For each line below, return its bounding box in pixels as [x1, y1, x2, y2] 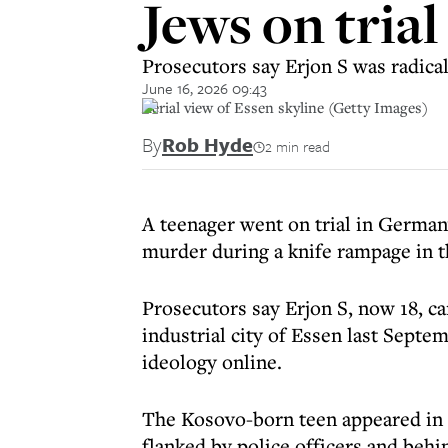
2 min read [265, 135, 330, 157]
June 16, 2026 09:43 [142, 77, 267, 99]
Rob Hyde [162, 130, 253, 159]
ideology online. [142, 348, 282, 375]
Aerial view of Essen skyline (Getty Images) [142, 97, 428, 117]
